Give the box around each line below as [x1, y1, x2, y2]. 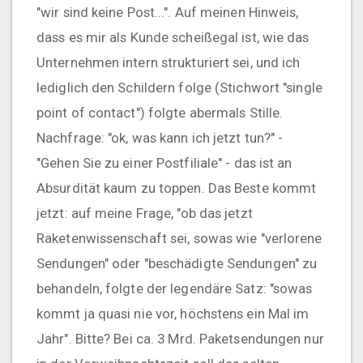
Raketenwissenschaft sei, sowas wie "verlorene [36, 230, 322, 247]
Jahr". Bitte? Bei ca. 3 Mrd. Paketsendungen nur [36, 331, 324, 348]
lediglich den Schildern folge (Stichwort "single [36, 79, 322, 96]
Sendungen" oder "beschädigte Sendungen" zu [36, 255, 318, 272]
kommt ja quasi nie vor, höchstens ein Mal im [36, 305, 310, 322]
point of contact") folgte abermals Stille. [36, 105, 284, 122]
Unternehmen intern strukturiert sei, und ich [36, 54, 301, 71]
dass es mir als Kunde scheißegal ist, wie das [36, 29, 310, 46]
